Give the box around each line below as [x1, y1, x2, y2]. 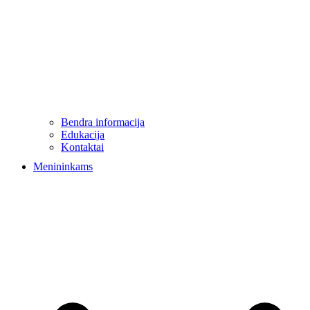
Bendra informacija [61, 116, 145, 129]
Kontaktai [61, 141, 104, 154]
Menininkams [33, 161, 93, 173]
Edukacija [61, 129, 104, 141]
